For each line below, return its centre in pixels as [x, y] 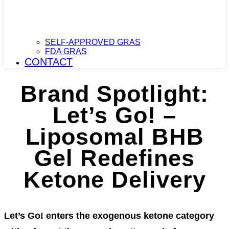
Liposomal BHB [114, 137]
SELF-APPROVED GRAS [93, 42]
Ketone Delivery [114, 180]
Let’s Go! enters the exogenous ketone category [109, 215]
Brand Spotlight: [114, 94]
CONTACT [49, 62]
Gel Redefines [114, 158]
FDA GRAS [66, 52]
